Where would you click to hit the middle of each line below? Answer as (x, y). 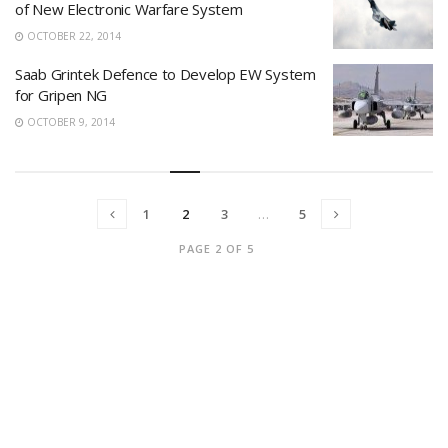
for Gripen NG (61, 95)
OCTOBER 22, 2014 (72, 35)
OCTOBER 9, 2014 (69, 122)
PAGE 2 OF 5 (216, 248)
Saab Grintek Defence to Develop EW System (165, 74)
